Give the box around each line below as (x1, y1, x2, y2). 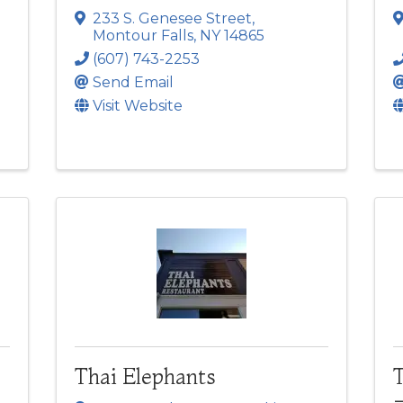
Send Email (93, 74, 175, 92)
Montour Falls (93, 27, 194, 45)
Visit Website (93, 97, 184, 115)
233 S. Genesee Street (93, 10, 253, 28)
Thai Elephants (75, 363, 217, 390)
